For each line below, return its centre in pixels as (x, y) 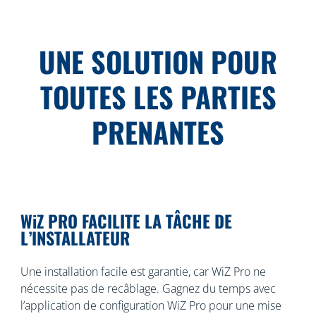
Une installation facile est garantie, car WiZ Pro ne (143, 272)
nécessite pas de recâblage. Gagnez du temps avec (148, 288)
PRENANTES (158, 132)
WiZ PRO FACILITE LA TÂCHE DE (126, 221)
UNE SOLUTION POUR (158, 61)
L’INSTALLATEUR (75, 238)
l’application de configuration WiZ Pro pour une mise (151, 305)
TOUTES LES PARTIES (158, 97)
